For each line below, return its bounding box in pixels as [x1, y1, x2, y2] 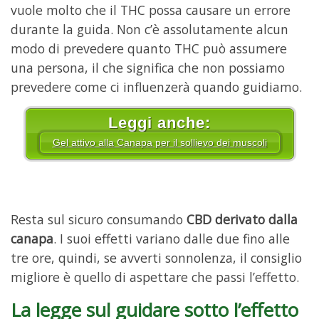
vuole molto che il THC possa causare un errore [11, 1, 291, 19]
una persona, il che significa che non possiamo [11, 59, 285, 77]
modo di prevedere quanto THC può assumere [11, 40, 287, 58]
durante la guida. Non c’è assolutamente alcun [11, 21, 288, 38]
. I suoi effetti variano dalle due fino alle [53, 230, 290, 248]
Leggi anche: [108, 113, 211, 132]
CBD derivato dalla [187, 211, 298, 229]
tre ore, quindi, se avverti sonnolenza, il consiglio [11, 249, 302, 267]
